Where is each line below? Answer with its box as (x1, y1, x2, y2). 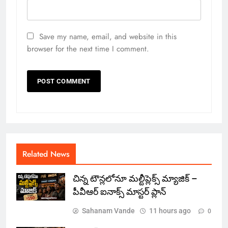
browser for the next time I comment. (27, 43, 149, 54)
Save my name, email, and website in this (39, 31, 177, 42)
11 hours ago (149, 206, 191, 215)
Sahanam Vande (82, 206, 135, 215)
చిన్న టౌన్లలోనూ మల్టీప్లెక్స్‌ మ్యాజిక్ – (73, 173, 197, 184)
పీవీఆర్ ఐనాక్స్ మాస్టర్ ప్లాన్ (73, 186, 166, 197)
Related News (22, 148, 70, 160)
